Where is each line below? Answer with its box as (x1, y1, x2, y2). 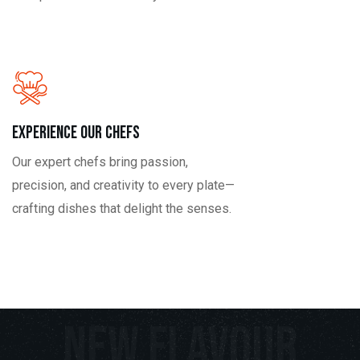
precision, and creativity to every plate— (12, 177, 235, 193)
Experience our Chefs (12, 121, 140, 144)
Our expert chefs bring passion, (12, 153, 188, 170)
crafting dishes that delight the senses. (12, 200, 231, 216)
